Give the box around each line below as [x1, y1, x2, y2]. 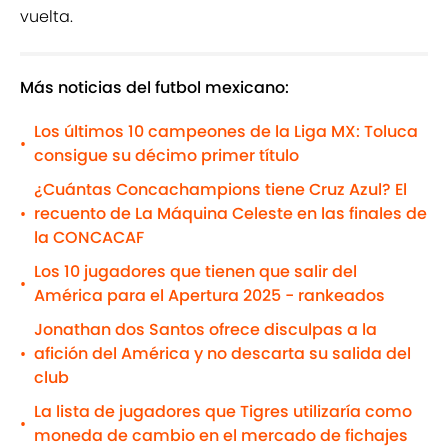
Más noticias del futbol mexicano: [20, 76, 289, 100]
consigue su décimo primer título [34, 144, 299, 168]
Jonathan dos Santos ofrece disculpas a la [34, 318, 377, 342]
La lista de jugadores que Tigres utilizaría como [34, 400, 412, 424]
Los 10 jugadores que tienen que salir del [34, 260, 357, 284]
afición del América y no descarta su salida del [34, 342, 411, 366]
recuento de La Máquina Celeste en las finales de [34, 202, 427, 226]
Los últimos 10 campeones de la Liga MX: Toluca [34, 120, 418, 144]
